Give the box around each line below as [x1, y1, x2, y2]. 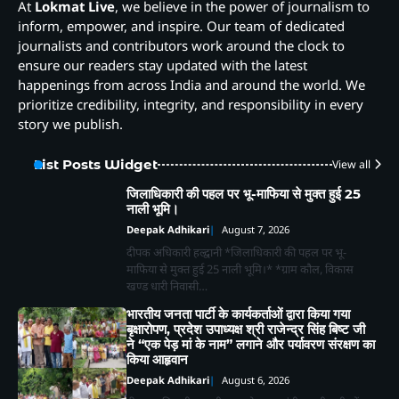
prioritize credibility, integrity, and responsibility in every [18, 95, 363, 114]
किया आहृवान [126, 352, 192, 369]
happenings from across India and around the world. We [18, 76, 365, 94]
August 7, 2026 [222, 223, 290, 237]
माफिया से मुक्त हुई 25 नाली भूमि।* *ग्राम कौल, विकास [126, 261, 354, 278]
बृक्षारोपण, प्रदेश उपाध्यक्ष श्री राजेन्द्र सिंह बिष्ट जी [126, 322, 366, 338]
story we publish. [18, 115, 123, 134]
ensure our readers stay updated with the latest [18, 56, 307, 75]
